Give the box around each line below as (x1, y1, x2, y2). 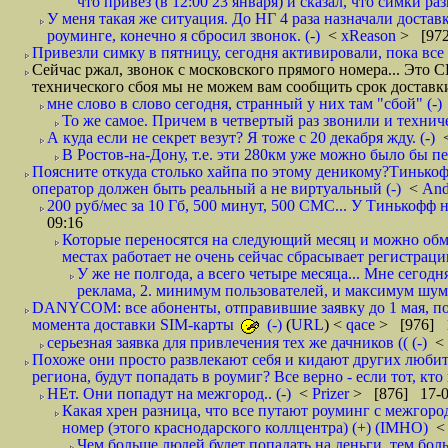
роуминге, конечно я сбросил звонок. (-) (47, 27, 320, 44)
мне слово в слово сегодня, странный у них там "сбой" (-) (47, 95, 442, 112)
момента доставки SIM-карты (32, 316, 238, 333)
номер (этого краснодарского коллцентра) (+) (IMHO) (62, 419, 428, 436)
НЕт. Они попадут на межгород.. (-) (47, 385, 291, 402)
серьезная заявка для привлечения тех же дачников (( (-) (47, 334, 427, 351)
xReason (341, 27, 400, 44)
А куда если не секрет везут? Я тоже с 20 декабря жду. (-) (47, 129, 435, 146)
